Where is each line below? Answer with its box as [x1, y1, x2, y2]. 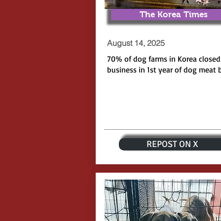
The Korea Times [139, 10, 208, 19]
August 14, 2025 [107, 38, 165, 48]
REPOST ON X [147, 139, 198, 149]
